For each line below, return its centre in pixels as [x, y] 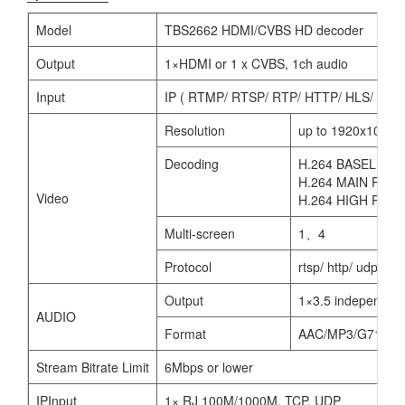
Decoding [192, 163]
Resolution [195, 130]
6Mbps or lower [209, 367]
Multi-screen [200, 233]
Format [185, 333]
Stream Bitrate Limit [93, 367]
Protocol [188, 266]
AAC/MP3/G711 [344, 333]
